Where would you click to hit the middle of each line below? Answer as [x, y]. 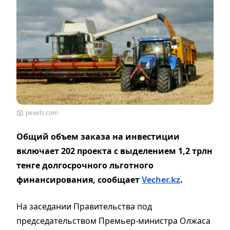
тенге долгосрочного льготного [85, 165]
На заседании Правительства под [84, 206]
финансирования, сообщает [79, 179]
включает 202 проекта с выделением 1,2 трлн [114, 151]
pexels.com [42, 112]
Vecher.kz [161, 179]
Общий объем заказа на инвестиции [98, 136]
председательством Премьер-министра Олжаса [113, 221]
